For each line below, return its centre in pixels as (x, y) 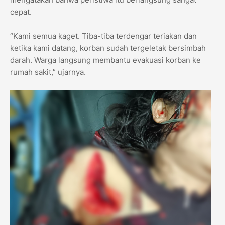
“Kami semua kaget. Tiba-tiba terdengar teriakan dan (103, 36)
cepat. (21, 12)
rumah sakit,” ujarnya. (48, 72)
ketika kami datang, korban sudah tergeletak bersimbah (108, 48)
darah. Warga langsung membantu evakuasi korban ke (105, 60)
